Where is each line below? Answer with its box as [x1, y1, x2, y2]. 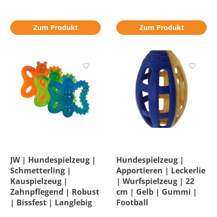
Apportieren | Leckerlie [116, 165, 205, 176]
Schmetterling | [10, 165, 71, 176]
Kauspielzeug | [10, 176, 68, 186]
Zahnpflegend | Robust [10, 186, 99, 197]
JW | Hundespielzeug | [10, 155, 96, 165]
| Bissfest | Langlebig [10, 197, 92, 208]
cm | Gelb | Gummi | [116, 186, 197, 197]
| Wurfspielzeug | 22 [116, 176, 194, 186]
